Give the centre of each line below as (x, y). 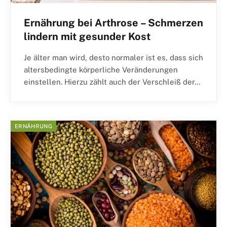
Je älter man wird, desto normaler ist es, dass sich (113, 57)
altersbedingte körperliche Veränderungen (101, 69)
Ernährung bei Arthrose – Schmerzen (113, 23)
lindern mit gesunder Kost (87, 36)
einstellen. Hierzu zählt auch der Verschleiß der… (112, 82)
